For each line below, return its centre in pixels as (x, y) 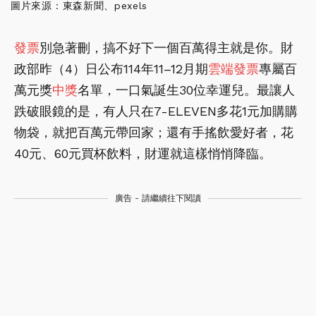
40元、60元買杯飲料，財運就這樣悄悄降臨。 (143, 153)
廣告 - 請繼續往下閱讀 (158, 198)
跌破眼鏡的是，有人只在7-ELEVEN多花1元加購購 (156, 111)
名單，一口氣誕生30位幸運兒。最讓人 (186, 90)
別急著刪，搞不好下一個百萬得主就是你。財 (166, 47)
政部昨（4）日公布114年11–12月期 (111, 68)
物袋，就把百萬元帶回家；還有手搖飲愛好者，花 (154, 132)
